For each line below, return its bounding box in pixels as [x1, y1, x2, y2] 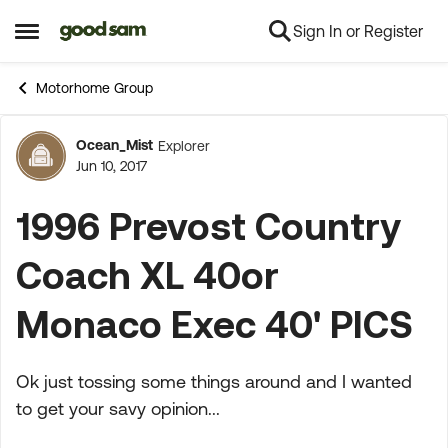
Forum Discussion [3, 141, 379, 193]
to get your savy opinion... [16, 398, 220, 419]
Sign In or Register [293, 22, 423, 40]
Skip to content [74, 23, 182, 41]
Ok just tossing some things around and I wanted [16, 371, 412, 392]
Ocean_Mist [76, 137, 153, 153]
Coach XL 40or [16, 253, 279, 296]
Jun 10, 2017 [76, 158, 147, 174]
